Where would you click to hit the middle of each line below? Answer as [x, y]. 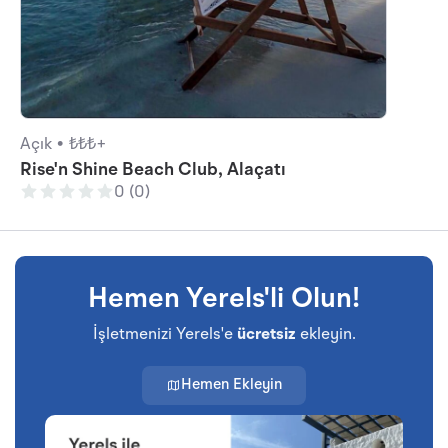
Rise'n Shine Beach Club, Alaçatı [153, 170]
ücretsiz [266, 335]
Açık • [42, 145]
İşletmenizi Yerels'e [164, 335]
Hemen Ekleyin [231, 386]
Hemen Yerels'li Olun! [224, 300]
